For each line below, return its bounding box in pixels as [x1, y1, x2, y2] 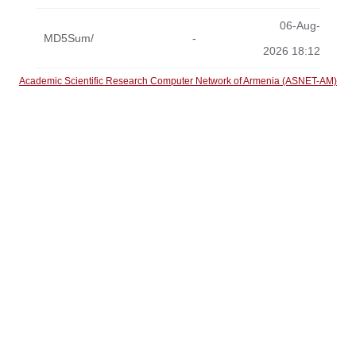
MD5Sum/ [44, 32, 94, 44]
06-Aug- [280, 19, 320, 32]
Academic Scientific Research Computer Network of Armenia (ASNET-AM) [19, 75, 337, 87]
